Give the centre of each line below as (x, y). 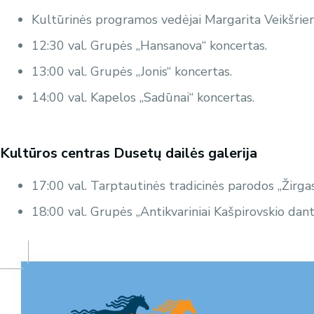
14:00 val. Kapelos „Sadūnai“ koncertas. (143, 98)
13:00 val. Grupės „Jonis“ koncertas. (132, 72)
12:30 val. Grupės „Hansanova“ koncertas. (149, 46)
